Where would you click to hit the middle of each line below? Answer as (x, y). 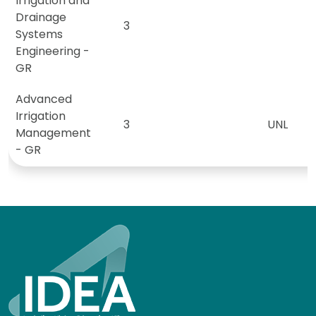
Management (53, 134)
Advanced (44, 100)
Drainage (41, 18)
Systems (39, 35)
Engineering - (53, 52)
